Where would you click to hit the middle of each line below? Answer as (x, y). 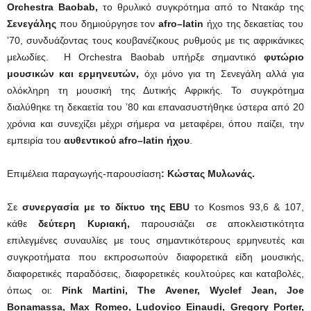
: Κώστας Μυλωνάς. (208, 173)
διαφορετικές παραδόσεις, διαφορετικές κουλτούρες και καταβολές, (155, 273)
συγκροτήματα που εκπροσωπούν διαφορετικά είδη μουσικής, (155, 257)
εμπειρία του (35, 140)
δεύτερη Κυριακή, (84, 223)
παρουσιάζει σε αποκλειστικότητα (217, 223)
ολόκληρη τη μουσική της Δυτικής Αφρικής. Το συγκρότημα (155, 90)
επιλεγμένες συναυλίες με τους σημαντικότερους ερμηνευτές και (155, 240)
